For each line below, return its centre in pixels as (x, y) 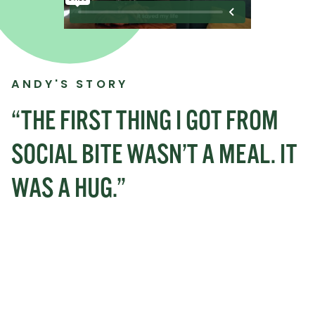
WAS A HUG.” (69, 188)
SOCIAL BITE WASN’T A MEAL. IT (154, 155)
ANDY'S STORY (70, 84)
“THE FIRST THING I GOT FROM (145, 121)
